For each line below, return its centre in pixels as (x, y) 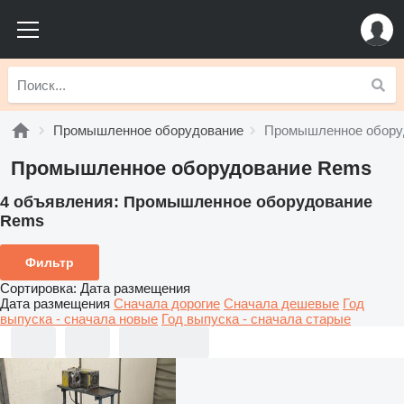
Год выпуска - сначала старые (256, 318)
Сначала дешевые (281, 303)
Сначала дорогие (167, 303)
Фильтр (50, 262)
